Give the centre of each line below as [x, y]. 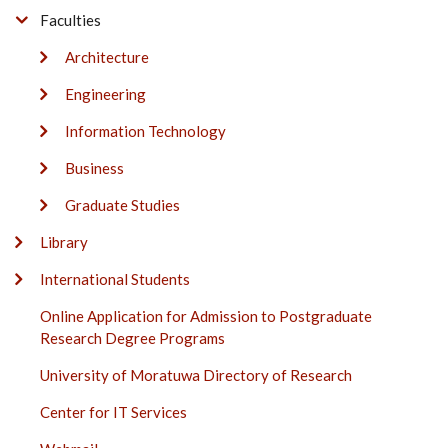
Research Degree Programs [132, 337]
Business [94, 167]
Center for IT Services [113, 411]
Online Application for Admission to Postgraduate [206, 315]
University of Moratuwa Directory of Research [196, 374]
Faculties [70, 19]
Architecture [107, 56]
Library [64, 241]
